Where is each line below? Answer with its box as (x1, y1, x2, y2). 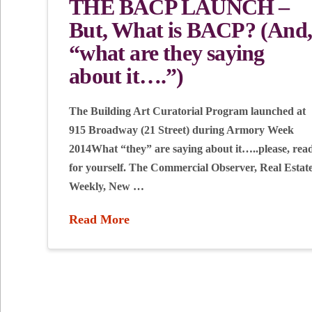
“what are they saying (69, 40, 265, 66)
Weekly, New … (69, 180, 145, 193)
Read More (69, 212, 130, 227)
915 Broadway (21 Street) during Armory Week (69, 124, 295, 136)
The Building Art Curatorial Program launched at (69, 105, 306, 118)
